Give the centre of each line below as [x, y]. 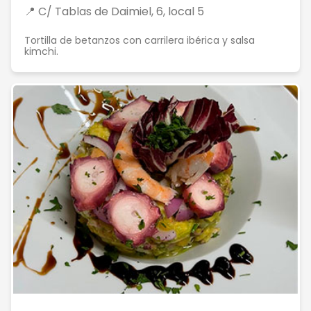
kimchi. [41, 51]
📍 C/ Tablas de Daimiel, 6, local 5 [114, 11]
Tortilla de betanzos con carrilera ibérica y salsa [140, 40]
